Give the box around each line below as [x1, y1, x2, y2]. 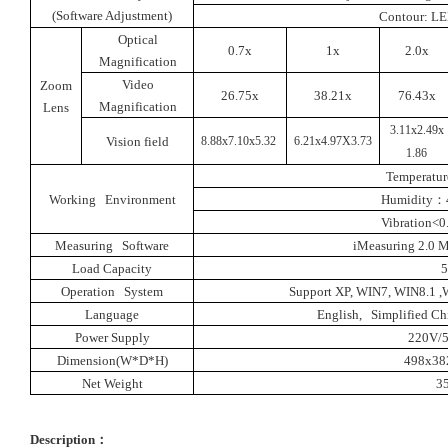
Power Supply [74, 329, 150, 345]
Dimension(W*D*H [56, 352, 164, 368]
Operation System [61, 283, 163, 299]
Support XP [288, 283, 350, 299]
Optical [117, 31, 158, 47]
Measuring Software [55, 237, 169, 253]
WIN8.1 [393, 283, 436, 299]
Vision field [106, 133, 169, 149]
